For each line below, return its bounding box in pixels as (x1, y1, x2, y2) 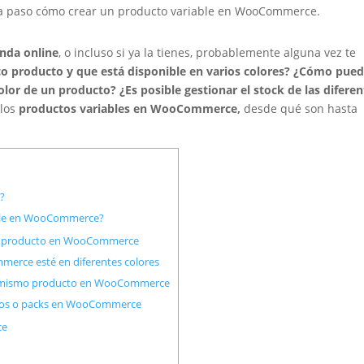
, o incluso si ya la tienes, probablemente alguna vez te (58, 44, 357, 60)
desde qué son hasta (244, 100, 358, 116)
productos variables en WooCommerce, (19, 100, 245, 116)
